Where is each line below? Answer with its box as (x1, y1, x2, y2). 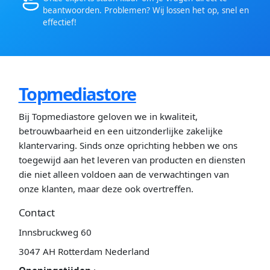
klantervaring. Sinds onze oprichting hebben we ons (18, 139, 237, 152)
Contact (18, 206, 55, 220)
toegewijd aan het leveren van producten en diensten (18, 154, 245, 166)
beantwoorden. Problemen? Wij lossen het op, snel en (42, 4, 249, 16)
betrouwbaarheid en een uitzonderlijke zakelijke (18, 125, 223, 137)
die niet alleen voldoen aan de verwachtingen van (18, 168, 229, 181)
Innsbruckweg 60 (18, 226, 92, 239)
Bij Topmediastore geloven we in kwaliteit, (18, 110, 198, 123)
